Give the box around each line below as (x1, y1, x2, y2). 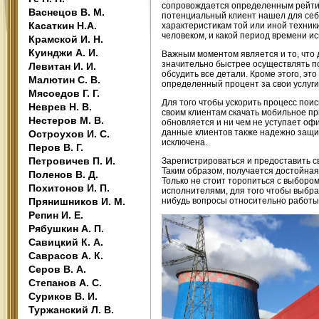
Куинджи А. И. (28, 47, 98, 58)
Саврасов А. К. (28, 250, 103, 261)
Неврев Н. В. (28, 101, 92, 113)
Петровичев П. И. (28, 155, 115, 167)
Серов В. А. (28, 263, 86, 275)
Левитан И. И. (28, 61, 96, 72)
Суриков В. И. (28, 291, 98, 302)
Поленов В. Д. (28, 169, 98, 180)
